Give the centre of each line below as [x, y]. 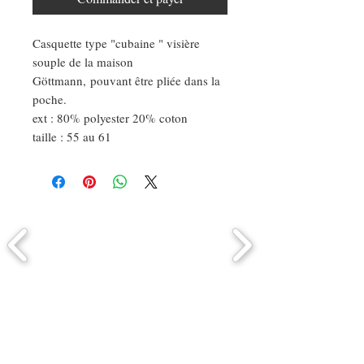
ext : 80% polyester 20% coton [110, 117]
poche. [54, 99]
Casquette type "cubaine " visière [116, 43]
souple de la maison [83, 61]
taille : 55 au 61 [72, 136]
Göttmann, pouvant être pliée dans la [126, 80]
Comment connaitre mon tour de [130, 309]
